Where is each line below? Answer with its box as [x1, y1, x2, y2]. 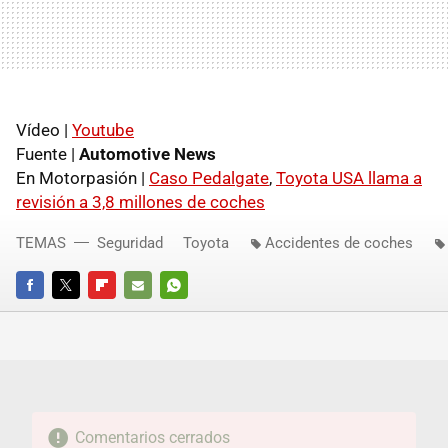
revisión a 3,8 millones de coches [16, 192, 265, 212]
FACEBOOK [16, 305, 81, 320]
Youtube [72, 120, 134, 140]
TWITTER [52, 305, 106, 320]
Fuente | [16, 144, 79, 164]
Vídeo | [16, 120, 72, 140]
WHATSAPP [160, 305, 229, 320]
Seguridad [97, 234, 163, 252]
